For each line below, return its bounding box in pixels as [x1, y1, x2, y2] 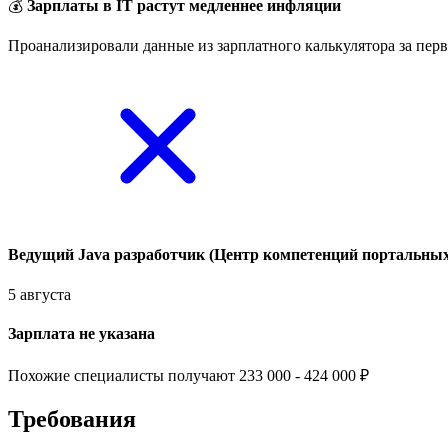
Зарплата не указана [8, 324, 155, 342]
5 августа [8, 285, 71, 303]
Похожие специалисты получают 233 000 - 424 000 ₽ [8, 367, 369, 385]
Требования [8, 405, 136, 432]
